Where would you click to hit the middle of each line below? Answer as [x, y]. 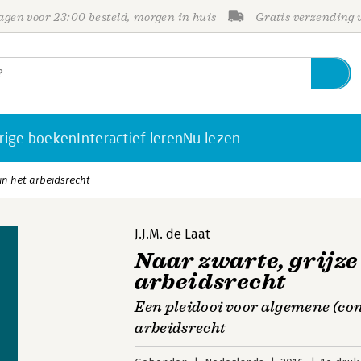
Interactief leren [130, 138]
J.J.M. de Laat [173, 234]
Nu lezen [212, 138]
